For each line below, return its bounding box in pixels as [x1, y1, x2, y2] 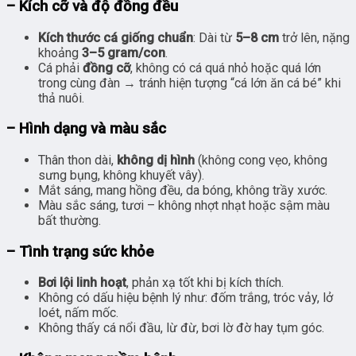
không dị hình [117, 152, 195, 168]
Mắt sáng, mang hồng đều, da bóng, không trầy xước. [38, 182, 327, 198]
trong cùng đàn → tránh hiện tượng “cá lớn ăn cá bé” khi [38, 75, 341, 91]
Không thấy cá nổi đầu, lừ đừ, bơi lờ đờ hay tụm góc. [38, 320, 324, 336]
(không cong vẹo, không [195, 152, 327, 168]
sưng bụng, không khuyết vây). [38, 167, 204, 183]
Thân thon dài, [38, 152, 117, 168]
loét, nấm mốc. [38, 305, 118, 321]
